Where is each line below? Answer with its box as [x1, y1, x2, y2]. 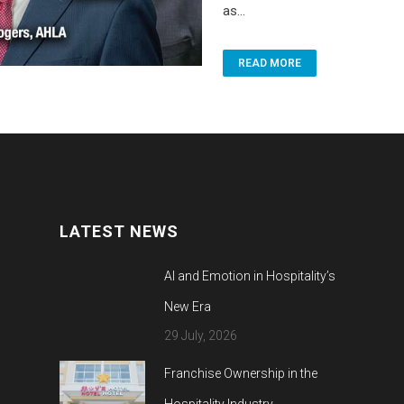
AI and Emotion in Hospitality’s [163, 269, 335, 283]
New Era [163, 299, 211, 314]
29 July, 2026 [163, 328, 237, 343]
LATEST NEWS [59, 222, 179, 241]
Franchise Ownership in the [163, 366, 317, 381]
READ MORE [238, 57, 301, 69]
